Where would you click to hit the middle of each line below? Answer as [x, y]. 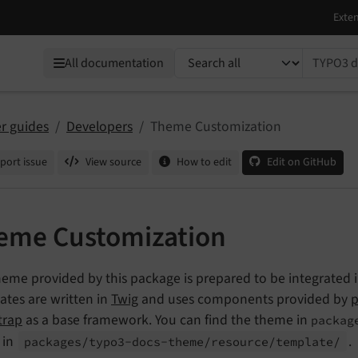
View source [113, 162]
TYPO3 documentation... [246, 57]
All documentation [114, 63]
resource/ [244, 341]
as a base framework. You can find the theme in [167, 320]
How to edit [204, 162]
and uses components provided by [245, 299]
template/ [308, 341]
